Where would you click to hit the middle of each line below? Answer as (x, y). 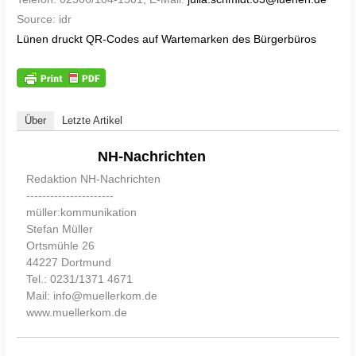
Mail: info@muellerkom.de (92, 296)
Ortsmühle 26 (61, 246)
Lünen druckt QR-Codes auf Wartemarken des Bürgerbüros (167, 40)
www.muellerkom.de (77, 313)
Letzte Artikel (93, 121)
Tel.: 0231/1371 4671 (80, 279)
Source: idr (44, 20)
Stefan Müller (60, 229)
